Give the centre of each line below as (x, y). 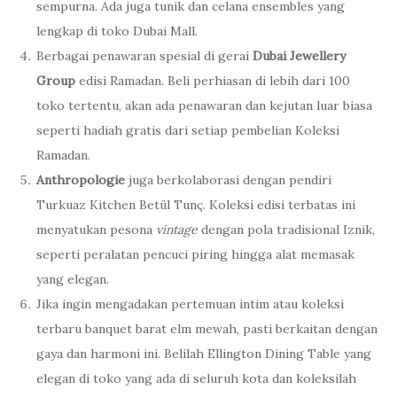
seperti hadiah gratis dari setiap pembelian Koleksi (188, 130)
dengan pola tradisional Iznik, (286, 229)
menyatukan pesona (96, 229)
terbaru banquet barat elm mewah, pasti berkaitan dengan (207, 328)
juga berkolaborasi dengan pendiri (230, 179)
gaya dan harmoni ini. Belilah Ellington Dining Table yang (204, 353)
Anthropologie (82, 179)
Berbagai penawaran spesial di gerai (144, 55)
